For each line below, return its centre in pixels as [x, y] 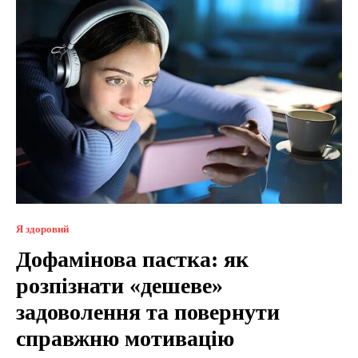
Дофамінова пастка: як [132, 260]
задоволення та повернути [148, 312]
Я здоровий [42, 229]
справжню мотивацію [125, 339]
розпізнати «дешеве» [119, 286]
